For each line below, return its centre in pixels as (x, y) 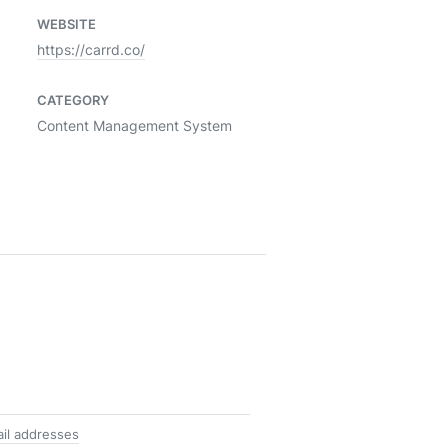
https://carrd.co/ (91, 49)
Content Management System (134, 125)
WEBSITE (66, 24)
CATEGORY (73, 100)
